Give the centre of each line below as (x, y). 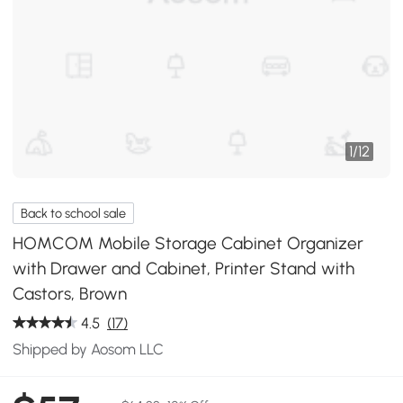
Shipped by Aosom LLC (89, 349)
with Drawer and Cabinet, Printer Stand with (184, 268)
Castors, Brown (70, 293)
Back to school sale (74, 213)
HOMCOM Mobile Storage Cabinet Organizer (188, 243)
